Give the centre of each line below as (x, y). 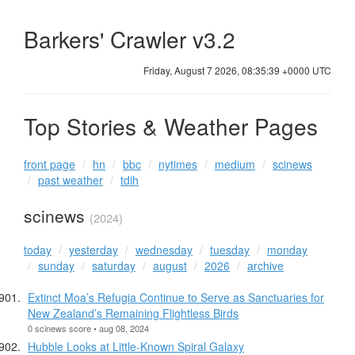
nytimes (178, 164)
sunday (56, 265)
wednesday (164, 249)
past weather (71, 180)
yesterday (94, 249)
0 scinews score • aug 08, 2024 (88, 328)
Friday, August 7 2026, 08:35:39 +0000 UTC (237, 70)
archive (265, 265)
